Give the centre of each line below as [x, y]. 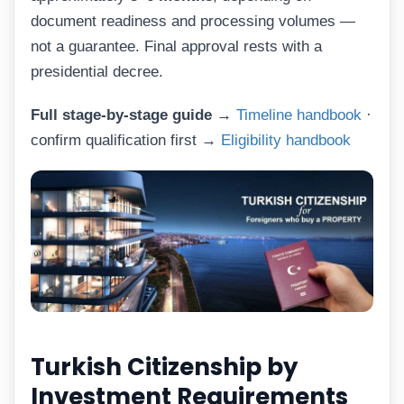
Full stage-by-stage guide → [131, 115]
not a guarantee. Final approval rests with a [176, 47]
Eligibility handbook [286, 140]
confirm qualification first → [126, 140]
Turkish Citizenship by [164, 367]
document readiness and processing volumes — [193, 22]
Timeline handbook [299, 115]
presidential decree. [97, 72]
